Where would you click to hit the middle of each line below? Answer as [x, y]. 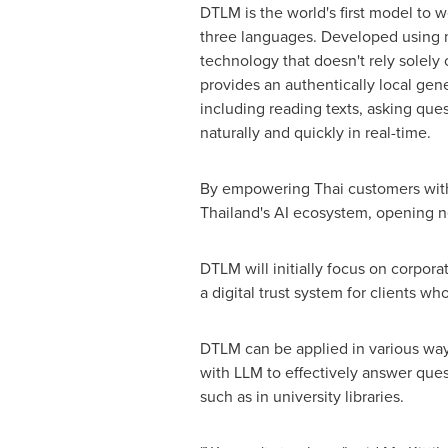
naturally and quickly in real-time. [315, 132]
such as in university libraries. [301, 396]
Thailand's [234, 212]
